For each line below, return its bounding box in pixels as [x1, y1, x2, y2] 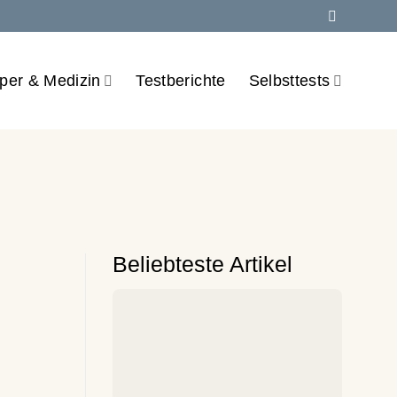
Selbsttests [248, 72, 331, 90]
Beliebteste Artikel [113, 253, 292, 276]
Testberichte [136, 72, 226, 90]
